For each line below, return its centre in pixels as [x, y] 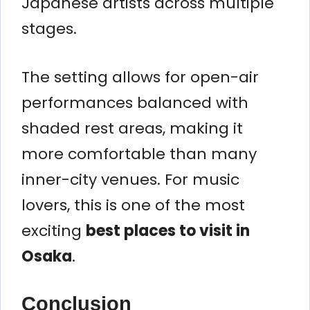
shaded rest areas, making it [132, 128]
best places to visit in [168, 230]
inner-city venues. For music [130, 179]
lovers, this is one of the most [133, 205]
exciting [54, 230]
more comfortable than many [139, 154]
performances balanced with [135, 102]
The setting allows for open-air [140, 77]
